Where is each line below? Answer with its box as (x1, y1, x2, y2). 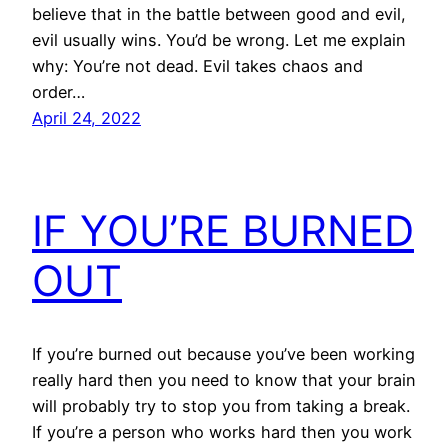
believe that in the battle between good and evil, (32, 3, 406, 24)
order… (32, 81, 85, 102)
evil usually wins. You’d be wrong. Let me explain (32, 29, 406, 50)
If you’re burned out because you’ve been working (32, 343, 415, 364)
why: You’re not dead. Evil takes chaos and (32, 55, 363, 76)
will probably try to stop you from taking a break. (32, 395, 410, 416)
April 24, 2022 (32, 107, 141, 128)
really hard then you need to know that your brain (32, 369, 416, 390)
